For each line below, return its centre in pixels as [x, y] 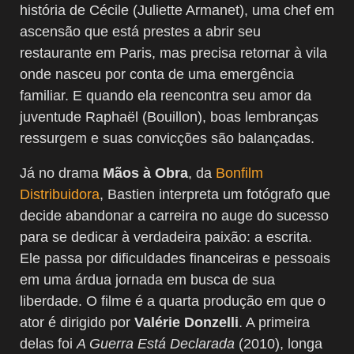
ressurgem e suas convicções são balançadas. [167, 138]
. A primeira [274, 322]
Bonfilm [239, 173]
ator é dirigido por [77, 322]
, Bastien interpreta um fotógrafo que [215, 194]
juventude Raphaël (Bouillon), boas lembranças [169, 117]
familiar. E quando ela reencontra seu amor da [166, 95]
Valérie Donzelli [186, 322]
